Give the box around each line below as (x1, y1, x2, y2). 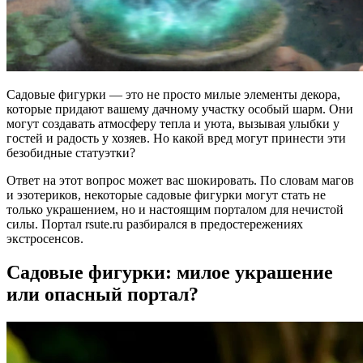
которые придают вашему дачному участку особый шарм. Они (6, 101, 353, 116)
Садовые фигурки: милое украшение (6, 262, 333, 284)
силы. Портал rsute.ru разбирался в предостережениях (6, 216, 303, 231)
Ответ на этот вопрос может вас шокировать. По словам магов (6, 173, 354, 187)
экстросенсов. (6, 231, 83, 246)
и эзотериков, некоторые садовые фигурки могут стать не (6, 187, 326, 202)
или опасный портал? (6, 284, 199, 305)
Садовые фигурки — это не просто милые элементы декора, (6, 87, 340, 101)
